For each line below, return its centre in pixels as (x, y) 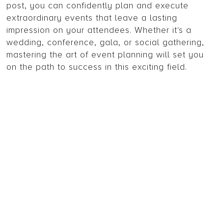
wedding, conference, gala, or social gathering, (106, 42)
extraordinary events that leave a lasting (92, 18)
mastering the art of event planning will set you (105, 55)
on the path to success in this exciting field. (97, 67)
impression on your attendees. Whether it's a (99, 30)
